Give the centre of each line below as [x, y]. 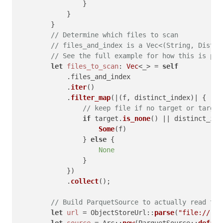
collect [85, 181]
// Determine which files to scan [114, 35]
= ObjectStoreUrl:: [116, 212]
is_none [136, 118]
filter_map [91, 97]
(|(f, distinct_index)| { [158, 97]
